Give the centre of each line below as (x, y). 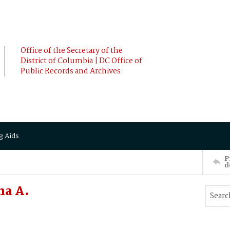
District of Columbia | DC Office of (81, 61)
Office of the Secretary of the (72, 51)
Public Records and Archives (71, 71)
